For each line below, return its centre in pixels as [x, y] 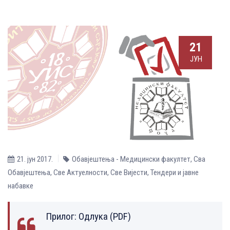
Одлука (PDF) [105, 216]
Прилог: [62, 216]
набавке [21, 186]
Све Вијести [129, 172]
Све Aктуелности [80, 172]
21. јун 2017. [35, 159]
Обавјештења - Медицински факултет [131, 159]
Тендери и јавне [175, 172]
